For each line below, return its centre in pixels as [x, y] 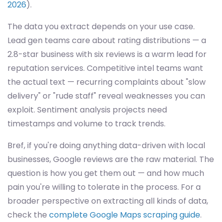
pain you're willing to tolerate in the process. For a [104, 187]
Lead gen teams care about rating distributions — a [107, 40]
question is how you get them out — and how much [106, 173]
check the [28, 215]
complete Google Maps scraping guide [125, 215]
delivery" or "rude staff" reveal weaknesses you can [106, 96]
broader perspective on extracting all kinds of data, [108, 201]
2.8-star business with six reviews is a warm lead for [107, 54]
